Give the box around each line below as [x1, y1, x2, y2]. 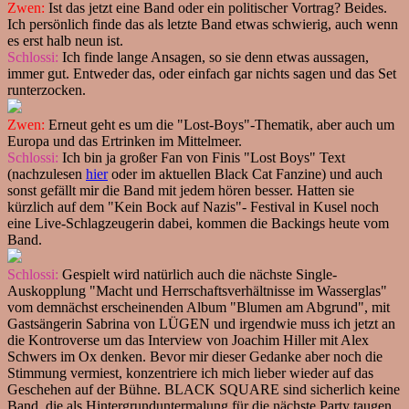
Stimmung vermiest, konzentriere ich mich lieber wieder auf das [7, 364, 373, 381]
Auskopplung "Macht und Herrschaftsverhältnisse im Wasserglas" [7, 282, 387, 299]
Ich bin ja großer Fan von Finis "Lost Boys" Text [58, 149, 345, 165]
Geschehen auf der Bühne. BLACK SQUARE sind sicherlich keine [7, 381, 400, 397]
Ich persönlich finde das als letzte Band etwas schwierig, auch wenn [7, 16, 398, 32]
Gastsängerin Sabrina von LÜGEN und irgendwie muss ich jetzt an [7, 315, 395, 331]
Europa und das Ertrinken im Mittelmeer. [7, 132, 242, 149]
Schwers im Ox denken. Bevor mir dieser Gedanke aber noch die [7, 348, 383, 364]
